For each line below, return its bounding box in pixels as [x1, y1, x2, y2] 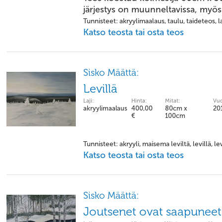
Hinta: [131, 98, 147, 104]
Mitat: [165, 98, 180, 104]
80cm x [165, 105, 187, 112]
